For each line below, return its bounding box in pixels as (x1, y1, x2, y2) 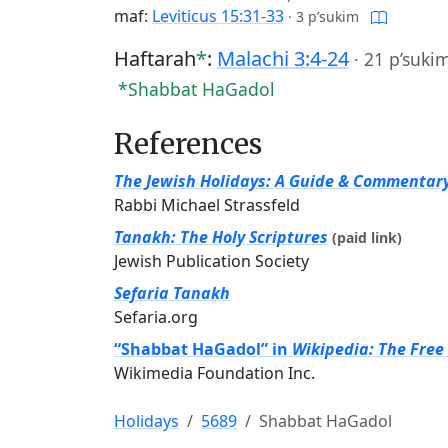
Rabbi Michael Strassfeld (114, 194, 300, 216)
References (114, 126, 262, 162)
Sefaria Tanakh (114, 282, 230, 304)
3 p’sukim (296, 7, 359, 26)
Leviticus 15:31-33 (152, 5, 284, 27)
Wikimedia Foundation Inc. (114, 362, 315, 384)
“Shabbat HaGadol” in (114, 338, 292, 360)
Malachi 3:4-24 (217, 45, 349, 72)
